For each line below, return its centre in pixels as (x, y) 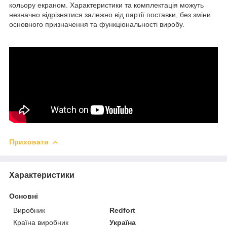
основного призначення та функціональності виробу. (97, 24)
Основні (24, 196)
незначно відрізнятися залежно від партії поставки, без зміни (110, 14)
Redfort (123, 210)
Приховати (29, 142)
